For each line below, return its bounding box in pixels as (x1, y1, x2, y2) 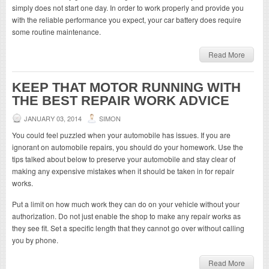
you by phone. (12, 234, 58, 245)
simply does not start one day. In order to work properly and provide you (12, 2, 244, 13)
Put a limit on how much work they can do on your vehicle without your (12, 198, 240, 209)
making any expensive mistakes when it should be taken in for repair (12, 165, 234, 176)
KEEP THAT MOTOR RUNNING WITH (12, 79, 241, 95)
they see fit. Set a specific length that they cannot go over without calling (12, 222, 244, 233)
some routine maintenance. (12, 26, 101, 37)
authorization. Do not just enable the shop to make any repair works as (12, 210, 241, 221)
